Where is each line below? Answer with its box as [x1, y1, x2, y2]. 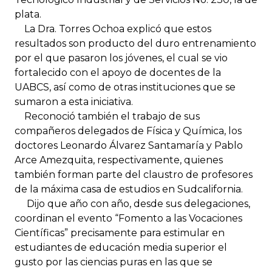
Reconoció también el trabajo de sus [15, 110, 200, 122]
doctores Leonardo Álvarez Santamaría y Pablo [15, 139, 243, 151]
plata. [15, 8, 41, 20]
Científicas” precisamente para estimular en [15, 226, 225, 239]
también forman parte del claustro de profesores [15, 168, 253, 180]
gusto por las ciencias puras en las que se [15, 256, 212, 268]
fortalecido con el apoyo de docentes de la [15, 66, 221, 78]
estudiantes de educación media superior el [15, 241, 227, 253]
